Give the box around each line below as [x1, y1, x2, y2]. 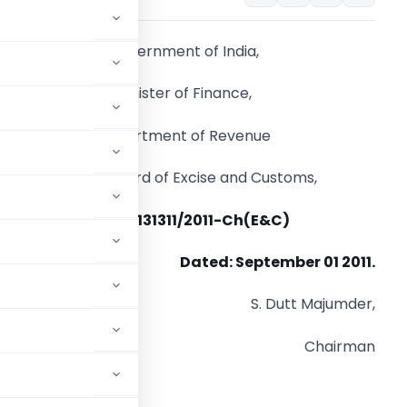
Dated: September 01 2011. [180, 251, 375, 273]
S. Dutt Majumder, [251, 293, 375, 315]
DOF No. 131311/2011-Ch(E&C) [76, 209, 290, 231]
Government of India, [107, 41, 259, 62]
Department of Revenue [95, 124, 271, 146]
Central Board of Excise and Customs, [49, 167, 317, 189]
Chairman [304, 335, 375, 357]
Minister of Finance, [114, 83, 252, 104]
